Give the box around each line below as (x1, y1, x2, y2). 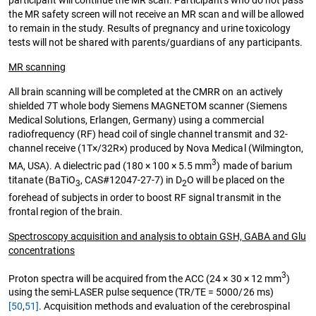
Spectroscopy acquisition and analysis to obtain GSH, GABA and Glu (8, 230, 306, 242)
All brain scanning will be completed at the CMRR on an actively (8, 86, 283, 98)
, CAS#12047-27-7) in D (80, 174, 183, 186)
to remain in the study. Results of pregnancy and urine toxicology (8, 23, 291, 35)
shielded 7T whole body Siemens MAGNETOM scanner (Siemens (8, 100, 287, 112)
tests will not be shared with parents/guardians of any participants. (8, 37, 303, 49)
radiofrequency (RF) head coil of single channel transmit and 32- (8, 128, 288, 140)
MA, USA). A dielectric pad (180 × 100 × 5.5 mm (8, 159, 212, 171)
